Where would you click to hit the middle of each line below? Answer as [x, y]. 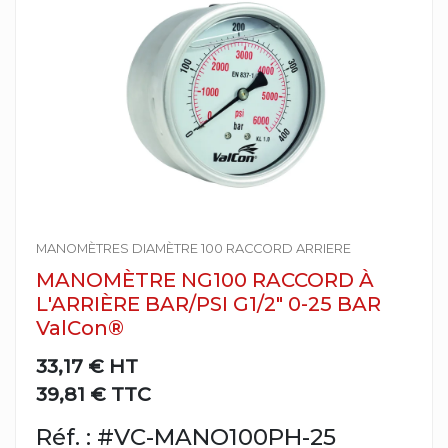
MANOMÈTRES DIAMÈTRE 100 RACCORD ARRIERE [193, 248]
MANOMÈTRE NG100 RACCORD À [205, 280]
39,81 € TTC [93, 394]
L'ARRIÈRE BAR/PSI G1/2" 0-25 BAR [208, 304]
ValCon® [80, 328]
